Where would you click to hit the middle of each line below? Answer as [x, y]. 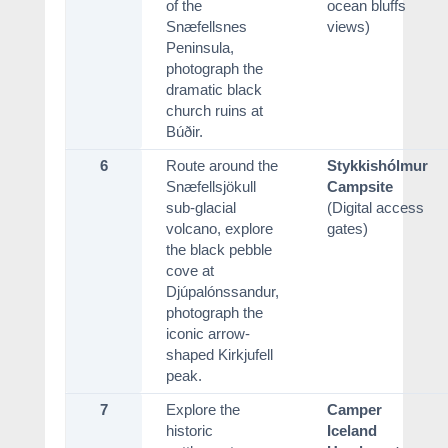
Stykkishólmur [377, 166]
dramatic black [213, 90]
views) [348, 27]
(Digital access [375, 208]
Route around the [221, 166]
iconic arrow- [207, 334]
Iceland [351, 431]
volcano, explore [219, 229]
